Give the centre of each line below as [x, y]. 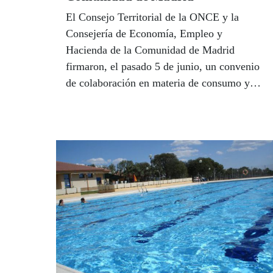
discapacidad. [96, 116]
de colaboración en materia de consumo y [158, 83]
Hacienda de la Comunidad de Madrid [150, 50]
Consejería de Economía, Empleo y [144, 34]
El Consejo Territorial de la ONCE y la [152, 17]
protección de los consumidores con [145, 100]
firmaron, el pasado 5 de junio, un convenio [163, 67]
